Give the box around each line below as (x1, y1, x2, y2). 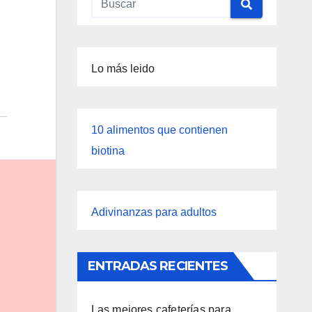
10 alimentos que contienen (91, 124, 228, 136)
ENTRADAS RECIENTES (87, 258, 228, 274)
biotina (91, 145, 125, 157)
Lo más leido (91, 63, 155, 75)
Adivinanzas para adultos (91, 206, 217, 218)
